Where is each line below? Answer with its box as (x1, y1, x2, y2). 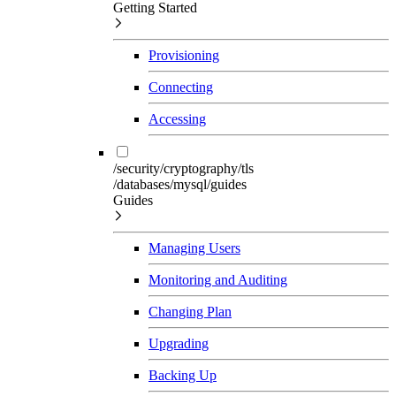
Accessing (148, 110, 206, 126)
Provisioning (148, 47, 219, 63)
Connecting (148, 79, 213, 95)
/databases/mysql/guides (113, 176, 247, 192)
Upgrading (148, 335, 209, 351)
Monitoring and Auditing (148, 271, 287, 287)
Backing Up (148, 367, 217, 383)
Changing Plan (148, 303, 232, 319)
